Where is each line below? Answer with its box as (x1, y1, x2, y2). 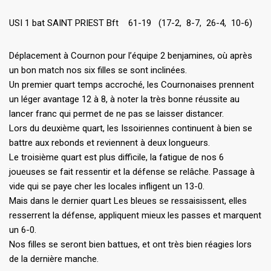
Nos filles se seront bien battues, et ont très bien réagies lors (9, 238, 252, 250)
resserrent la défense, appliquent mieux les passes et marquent (9, 209, 261, 221)
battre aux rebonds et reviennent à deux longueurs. (9, 137, 210, 148)
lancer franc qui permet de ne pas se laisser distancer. (9, 108, 224, 119)
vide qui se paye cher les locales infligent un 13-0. (9, 180, 204, 192)
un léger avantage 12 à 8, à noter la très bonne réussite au (9, 93, 240, 105)
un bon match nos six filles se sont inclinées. (9, 64, 187, 76)
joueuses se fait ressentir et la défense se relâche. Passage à (9, 166, 255, 177)
